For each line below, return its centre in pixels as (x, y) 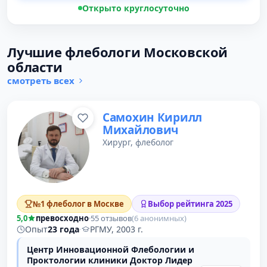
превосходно (62, 218)
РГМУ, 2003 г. (117, 229)
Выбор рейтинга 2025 (190, 204)
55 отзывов (111, 218)
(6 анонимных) (159, 218)
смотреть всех (41, 80)
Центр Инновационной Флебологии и (111, 249)
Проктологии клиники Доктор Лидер (110, 260)
